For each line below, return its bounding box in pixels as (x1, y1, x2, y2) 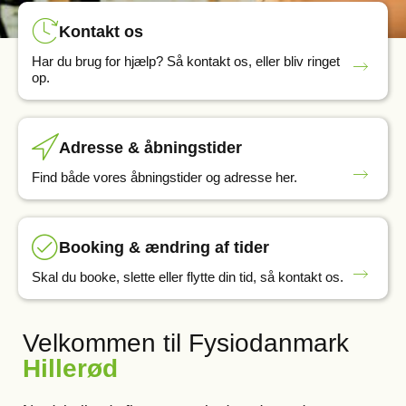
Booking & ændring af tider (59, 238, 269, 256)
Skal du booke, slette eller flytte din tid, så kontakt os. (32, 269, 343, 285)
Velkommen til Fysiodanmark (23, 329, 349, 357)
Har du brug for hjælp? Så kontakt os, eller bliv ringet (32, 53, 340, 69)
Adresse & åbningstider (59, 139, 242, 157)
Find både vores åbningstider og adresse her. (32, 169, 297, 185)
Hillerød (23, 354, 118, 382)
